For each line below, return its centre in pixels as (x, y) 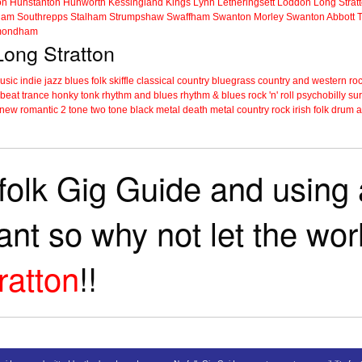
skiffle (122, 81)
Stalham (88, 17)
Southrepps (42, 17)
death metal (208, 110)
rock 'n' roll (271, 96)
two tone (109, 110)
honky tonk (76, 96)
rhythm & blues (213, 96)
